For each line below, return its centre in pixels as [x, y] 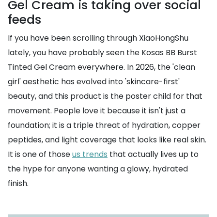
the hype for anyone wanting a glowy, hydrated [98, 169]
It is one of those [40, 154]
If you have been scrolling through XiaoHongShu [98, 38]
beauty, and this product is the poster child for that [105, 96]
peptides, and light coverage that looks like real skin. [107, 140]
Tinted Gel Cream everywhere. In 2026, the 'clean [101, 67]
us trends [90, 154]
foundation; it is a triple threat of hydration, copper [104, 125]
